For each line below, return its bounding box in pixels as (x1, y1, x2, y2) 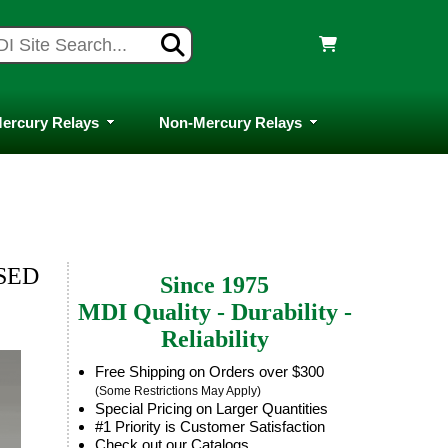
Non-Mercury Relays (158, 113, 302, 131)
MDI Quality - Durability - (77, 299, 352, 325)
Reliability (160, 326, 269, 352)
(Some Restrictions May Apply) (94, 384, 261, 398)
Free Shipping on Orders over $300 (94, 363, 324, 380)
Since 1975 (160, 272, 270, 298)
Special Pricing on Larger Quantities (94, 400, 328, 417)
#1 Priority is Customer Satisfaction (94, 418, 325, 435)
